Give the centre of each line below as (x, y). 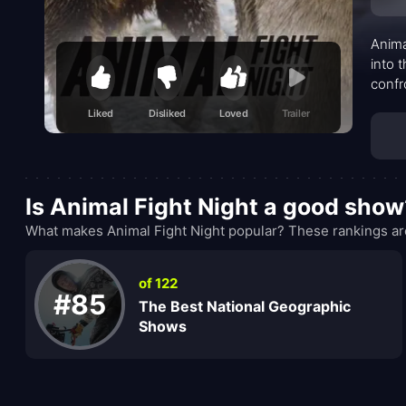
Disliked (168, 114)
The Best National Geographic (244, 306)
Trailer (296, 114)
